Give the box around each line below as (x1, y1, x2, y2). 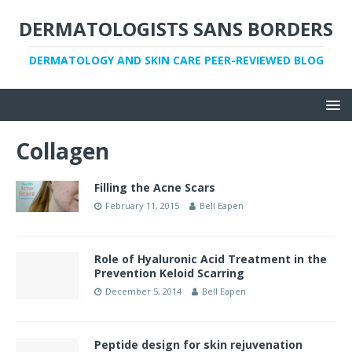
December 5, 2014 (105, 285, 181, 297)
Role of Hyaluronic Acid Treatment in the (94, 251, 327, 266)
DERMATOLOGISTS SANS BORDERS (19, 16, 333, 42)
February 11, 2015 (105, 200, 179, 211)
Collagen (16, 136, 109, 166)
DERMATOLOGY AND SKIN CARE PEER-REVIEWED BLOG (28, 53, 324, 68)
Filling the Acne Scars (94, 180, 215, 195)
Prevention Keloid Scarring (94, 266, 244, 280)
